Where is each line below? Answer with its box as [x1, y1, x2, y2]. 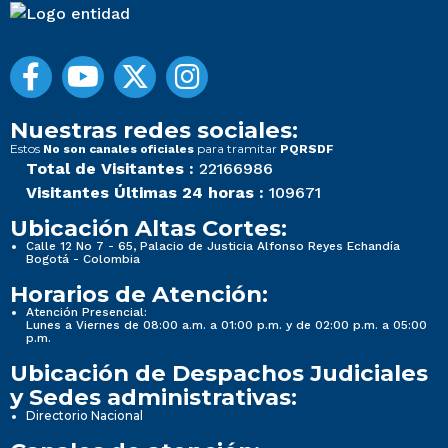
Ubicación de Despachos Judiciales [10, 358, 428, 387]
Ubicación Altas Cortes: [10, 213, 287, 242]
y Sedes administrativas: [10, 382, 297, 411]
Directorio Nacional [26, 407, 143, 423]
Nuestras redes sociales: [10, 115, 298, 144]
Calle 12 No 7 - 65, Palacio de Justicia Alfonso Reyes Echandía [26, 238, 400, 253]
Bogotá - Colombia [26, 251, 140, 266]
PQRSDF [280, 141, 334, 156]
